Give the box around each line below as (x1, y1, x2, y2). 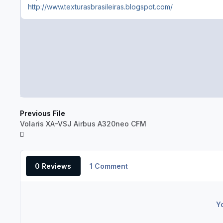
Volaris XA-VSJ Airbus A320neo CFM (20, 119, 146, 128)
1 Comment (89, 162, 128, 171)
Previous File (20, 109, 65, 118)
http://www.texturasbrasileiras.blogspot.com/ (28, 2, 173, 11)
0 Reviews (35, 162, 72, 171)
